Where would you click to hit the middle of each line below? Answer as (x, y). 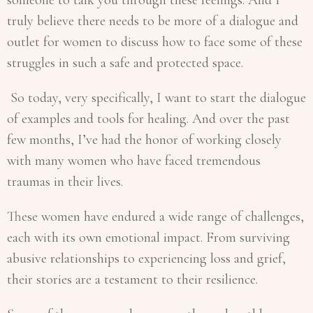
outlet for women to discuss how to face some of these (155, 42)
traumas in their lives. (67, 181)
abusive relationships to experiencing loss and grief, (146, 258)
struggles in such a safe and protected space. (125, 63)
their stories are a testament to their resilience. (132, 279)
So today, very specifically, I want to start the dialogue (156, 97)
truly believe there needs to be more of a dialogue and (153, 21)
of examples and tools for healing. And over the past (148, 118)
